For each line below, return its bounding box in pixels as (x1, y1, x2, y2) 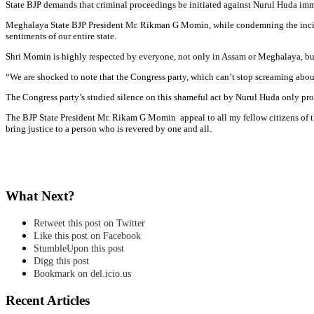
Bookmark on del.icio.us (34, 268, 131, 280)
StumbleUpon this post (34, 243, 124, 254)
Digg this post (34, 256, 89, 267)
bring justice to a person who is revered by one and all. (6, 123, 212, 134)
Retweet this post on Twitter (34, 218, 145, 229)
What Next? (6, 188, 75, 203)
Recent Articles (6, 293, 90, 308)
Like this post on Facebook (34, 231, 141, 242)
